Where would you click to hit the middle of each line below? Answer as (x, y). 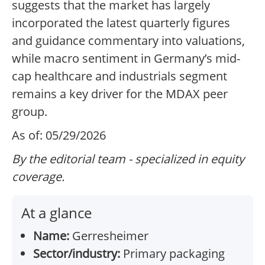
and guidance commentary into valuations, (128, 41)
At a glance (56, 213)
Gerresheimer (109, 236)
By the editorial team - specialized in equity (128, 159)
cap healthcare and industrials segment (119, 76)
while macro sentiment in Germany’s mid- (126, 59)
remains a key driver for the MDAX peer (120, 94)
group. (30, 112)
